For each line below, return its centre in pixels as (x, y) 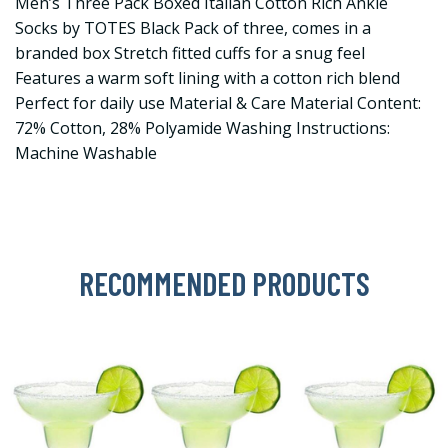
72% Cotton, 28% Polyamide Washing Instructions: (202, 128)
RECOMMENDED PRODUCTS (224, 283)
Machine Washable (86, 153)
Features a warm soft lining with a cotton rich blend (207, 78)
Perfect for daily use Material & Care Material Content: (218, 103)
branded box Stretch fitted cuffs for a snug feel (190, 53)
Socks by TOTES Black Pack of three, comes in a (193, 28)
